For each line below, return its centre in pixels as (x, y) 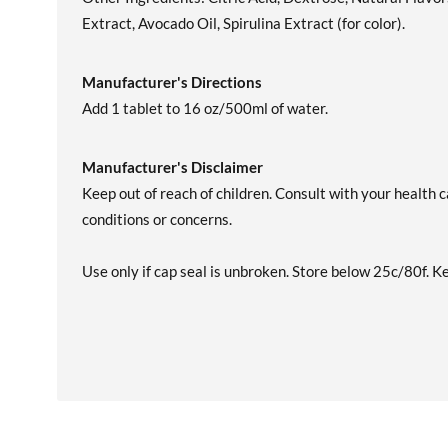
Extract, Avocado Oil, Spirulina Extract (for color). (243, 23)
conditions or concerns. (157, 219)
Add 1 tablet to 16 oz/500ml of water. (205, 108)
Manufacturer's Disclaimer (172, 167)
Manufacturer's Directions (172, 82)
